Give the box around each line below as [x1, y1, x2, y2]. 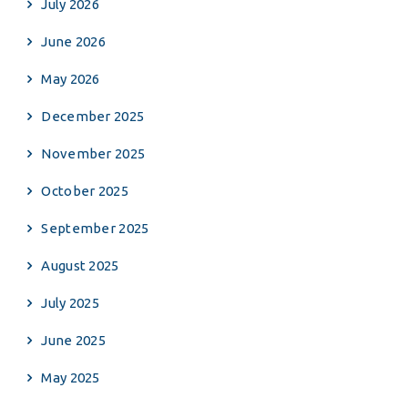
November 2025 [41, 146, 146, 161]
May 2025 [41, 370, 100, 385]
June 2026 [41, 34, 107, 49]
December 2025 [41, 108, 145, 124]
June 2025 [41, 332, 107, 348]
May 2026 [41, 71, 100, 87]
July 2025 [41, 295, 100, 311]
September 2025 [41, 220, 149, 236]
